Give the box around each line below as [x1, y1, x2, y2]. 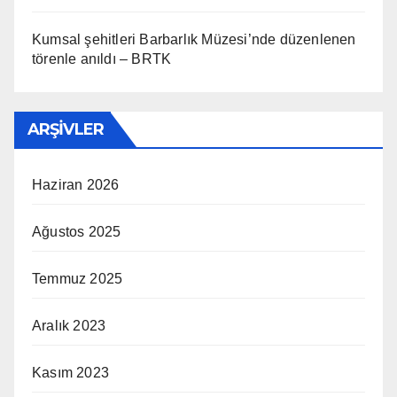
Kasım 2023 [32, 364, 109, 380]
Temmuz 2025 [32, 270, 123, 286]
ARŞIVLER [27, 119, 104, 139]
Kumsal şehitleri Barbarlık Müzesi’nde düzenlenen [32, 31, 356, 47]
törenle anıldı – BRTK [32, 51, 172, 66]
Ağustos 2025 [32, 223, 121, 239]
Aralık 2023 [32, 317, 106, 333]
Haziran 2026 [32, 176, 120, 192]
